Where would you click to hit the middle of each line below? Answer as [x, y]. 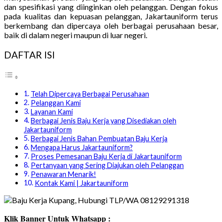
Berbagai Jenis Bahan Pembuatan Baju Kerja [99, 139]
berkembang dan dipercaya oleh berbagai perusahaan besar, [111, 25]
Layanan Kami [52, 112]
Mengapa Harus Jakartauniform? [82, 148]
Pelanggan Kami [55, 103]
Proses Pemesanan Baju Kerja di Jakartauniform [106, 157]
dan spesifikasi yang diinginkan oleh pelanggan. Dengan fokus [111, 6]
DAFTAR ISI [29, 55]
